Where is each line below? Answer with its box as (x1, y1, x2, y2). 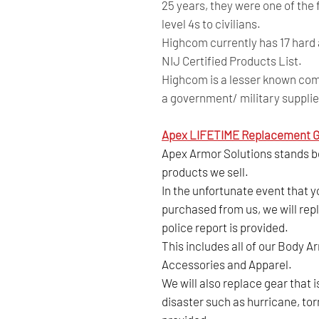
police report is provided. (162, 219, 291, 234)
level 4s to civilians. (162, 16, 261, 31)
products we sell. (162, 164, 249, 179)
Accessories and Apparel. (162, 256, 294, 271)
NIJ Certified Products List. (162, 53, 304, 68)
